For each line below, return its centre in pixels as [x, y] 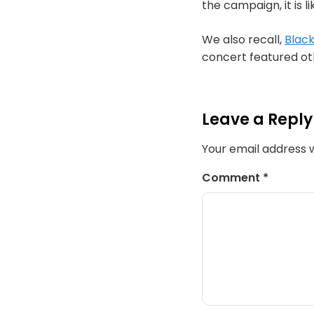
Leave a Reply [257, 120]
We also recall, [243, 40]
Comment [232, 178]
